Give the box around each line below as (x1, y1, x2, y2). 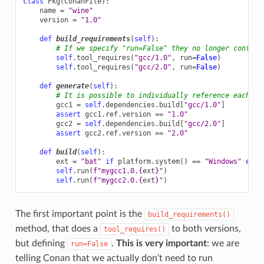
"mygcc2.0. (97, 176, 138, 184)
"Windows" (204, 157, 242, 166)
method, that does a (15, 223, 100, 233)
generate (55, 81, 89, 90)
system (154, 157, 180, 166)
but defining (15, 238, 67, 248)
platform (117, 157, 151, 166)
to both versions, (169, 223, 241, 233)
